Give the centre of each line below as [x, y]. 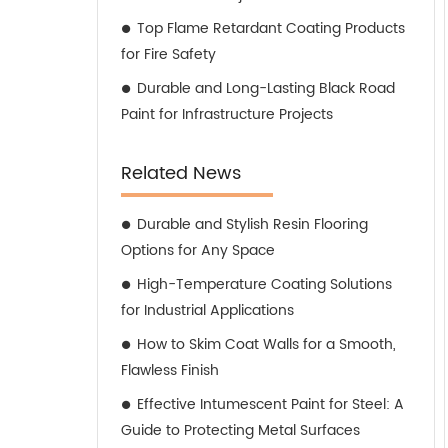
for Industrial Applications [207, 310]
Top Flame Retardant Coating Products [271, 28]
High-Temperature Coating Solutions [264, 284]
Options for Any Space [198, 250]
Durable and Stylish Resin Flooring [252, 224]
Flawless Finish [170, 370]
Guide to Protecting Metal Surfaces [240, 430]
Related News [181, 173]
